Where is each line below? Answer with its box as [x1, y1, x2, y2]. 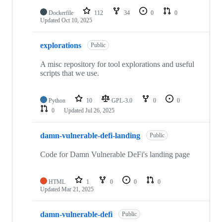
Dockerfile [49, 9, 73, 17]
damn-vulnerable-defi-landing [40, 131, 140, 140]
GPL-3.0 [111, 97, 134, 105]
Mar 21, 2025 [61, 186, 94, 193]
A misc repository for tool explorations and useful [40, 60, 194, 69]
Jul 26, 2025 [85, 107, 114, 114]
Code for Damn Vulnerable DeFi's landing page [40, 150, 190, 159]
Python [49, 97, 65, 105]
